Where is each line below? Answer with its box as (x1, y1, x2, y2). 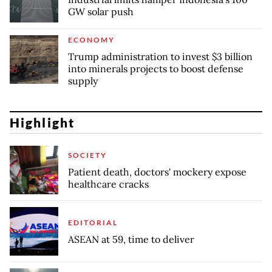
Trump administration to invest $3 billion (68, 50, 253, 63)
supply (68, 74, 98, 87)
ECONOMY (68, 35, 115, 44)
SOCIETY (68, 150, 107, 160)
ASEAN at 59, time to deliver (68, 233, 194, 245)
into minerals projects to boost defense (68, 62, 243, 75)
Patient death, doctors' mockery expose (68, 165, 246, 178)
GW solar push (68, 5, 134, 18)
